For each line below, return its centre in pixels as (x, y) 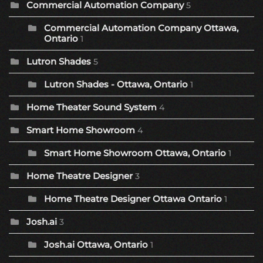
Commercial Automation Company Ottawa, (141, 28)
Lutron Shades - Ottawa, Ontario (116, 85)
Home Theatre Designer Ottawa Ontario (133, 199)
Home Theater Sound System (92, 107)
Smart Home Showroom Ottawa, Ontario (135, 153)
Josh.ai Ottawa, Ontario (96, 245)
